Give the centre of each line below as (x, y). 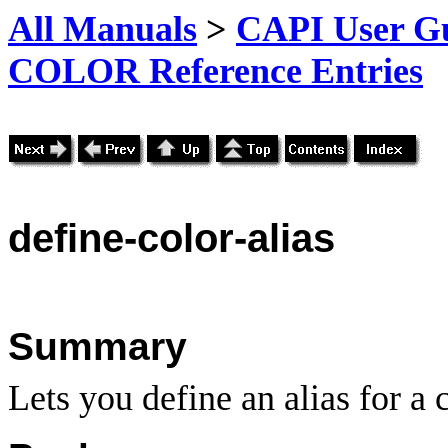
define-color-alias (171, 237)
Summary (97, 346)
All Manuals (102, 29)
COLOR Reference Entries (215, 71)
